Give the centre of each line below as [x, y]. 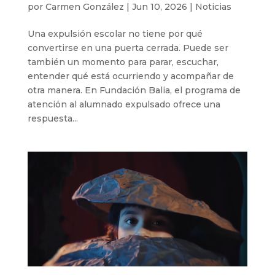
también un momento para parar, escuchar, [123, 62]
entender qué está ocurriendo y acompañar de [130, 76]
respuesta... [52, 118]
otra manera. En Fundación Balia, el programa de [134, 90]
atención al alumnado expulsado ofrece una [124, 104]
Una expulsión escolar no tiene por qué [115, 33]
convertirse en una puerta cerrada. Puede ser [128, 48]
